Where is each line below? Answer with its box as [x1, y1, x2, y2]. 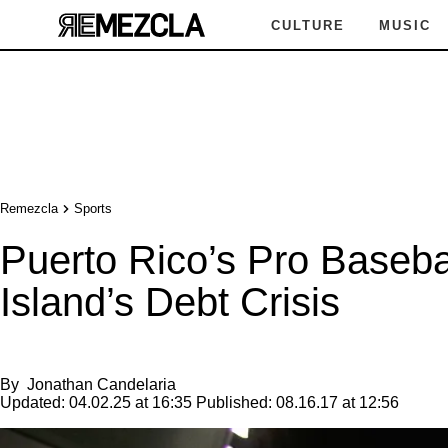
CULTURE [271, 17, 345, 33]
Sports [74, 201, 112, 216]
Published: [196, 394, 272, 411]
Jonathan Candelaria [27, 376, 176, 393]
